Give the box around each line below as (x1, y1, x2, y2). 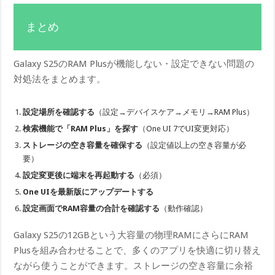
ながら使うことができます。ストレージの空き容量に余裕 (14, 260, 254, 271)
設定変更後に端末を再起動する (23, 170, 135, 180)
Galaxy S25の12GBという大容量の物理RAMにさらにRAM (14, 229, 249, 241)
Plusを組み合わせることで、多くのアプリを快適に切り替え (14, 244, 261, 256)
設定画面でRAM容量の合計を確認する (23, 203, 160, 213)
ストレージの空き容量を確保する (23, 140, 143, 150)
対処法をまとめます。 (14, 73, 106, 85)
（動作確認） (160, 203, 208, 213)
